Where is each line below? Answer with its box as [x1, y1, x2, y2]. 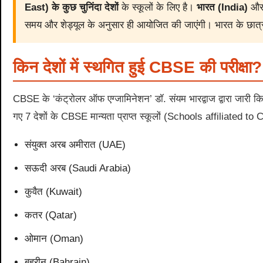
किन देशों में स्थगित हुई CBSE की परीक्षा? [13, 58, 262, 77]
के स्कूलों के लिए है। [119, 2, 197, 14]
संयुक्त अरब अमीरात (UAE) [25, 139, 126, 151]
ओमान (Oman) [25, 233, 83, 245]
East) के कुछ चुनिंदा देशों [25, 2, 119, 14]
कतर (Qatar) [25, 210, 77, 221]
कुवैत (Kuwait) [25, 186, 82, 198]
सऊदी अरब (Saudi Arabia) [25, 163, 131, 174]
